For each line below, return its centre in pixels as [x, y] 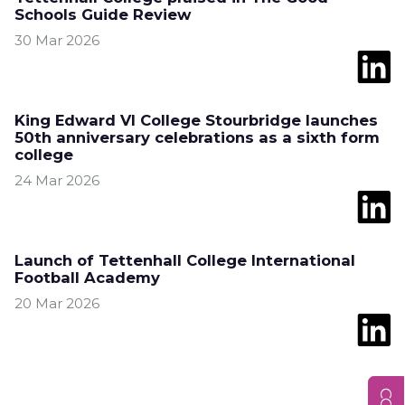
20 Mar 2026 [57, 303]
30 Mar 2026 [57, 40]
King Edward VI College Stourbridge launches [196, 120]
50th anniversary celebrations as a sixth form [197, 137]
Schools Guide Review [103, 14]
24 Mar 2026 [57, 180]
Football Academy [87, 278]
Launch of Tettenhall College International [185, 260]
